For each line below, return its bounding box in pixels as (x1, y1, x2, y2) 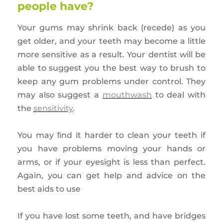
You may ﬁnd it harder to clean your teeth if (17, 130, 206, 140)
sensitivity (33, 104, 73, 113)
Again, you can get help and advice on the (17, 171, 206, 181)
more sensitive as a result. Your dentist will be (17, 50, 206, 60)
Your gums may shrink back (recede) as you (17, 23, 206, 33)
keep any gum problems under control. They (17, 77, 206, 87)
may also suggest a (17, 90, 103, 100)
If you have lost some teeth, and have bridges (17, 211, 206, 221)
